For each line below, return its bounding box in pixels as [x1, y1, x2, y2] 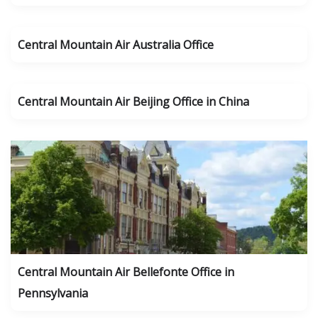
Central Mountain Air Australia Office [18, 37, 214, 53]
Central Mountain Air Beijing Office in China [18, 94, 249, 109]
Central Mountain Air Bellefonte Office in [18, 264, 234, 280]
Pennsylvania [18, 285, 88, 301]
